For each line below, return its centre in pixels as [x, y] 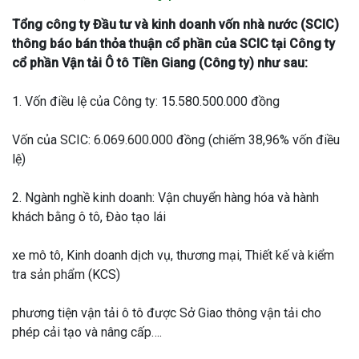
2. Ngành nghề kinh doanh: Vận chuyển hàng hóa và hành [165, 198]
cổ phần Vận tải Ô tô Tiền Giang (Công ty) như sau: [160, 63]
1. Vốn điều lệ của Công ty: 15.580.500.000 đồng [146, 102]
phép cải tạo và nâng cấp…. [87, 333]
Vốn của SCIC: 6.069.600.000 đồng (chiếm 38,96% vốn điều [176, 140]
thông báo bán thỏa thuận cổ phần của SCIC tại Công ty [173, 44]
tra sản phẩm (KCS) [66, 275]
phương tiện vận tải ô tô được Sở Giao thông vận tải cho [167, 313]
